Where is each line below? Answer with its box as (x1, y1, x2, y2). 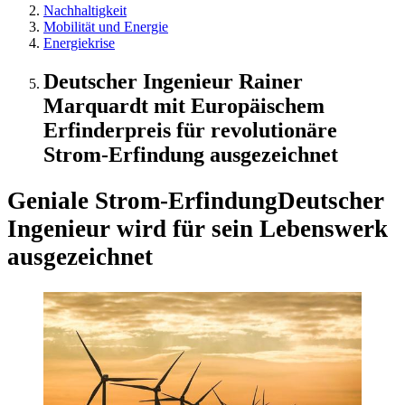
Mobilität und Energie (43, 19, 168, 34)
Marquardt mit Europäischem (43, 93, 325, 118)
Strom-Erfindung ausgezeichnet (43, 142, 338, 166)
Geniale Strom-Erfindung (7, 187, 278, 215)
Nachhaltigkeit (43, 3, 127, 18)
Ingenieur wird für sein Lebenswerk (7, 215, 388, 243)
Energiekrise (43, 35, 115, 51)
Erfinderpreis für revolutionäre (43, 118, 337, 142)
